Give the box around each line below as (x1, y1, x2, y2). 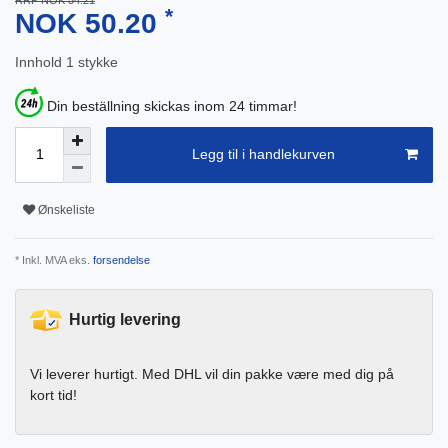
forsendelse (90, 253, 150, 266)
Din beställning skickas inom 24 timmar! (47, 97, 297, 114)
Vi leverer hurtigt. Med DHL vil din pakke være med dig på (30, 365, 394, 382)
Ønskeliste (38, 203, 95, 218)
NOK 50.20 (15, 8, 165, 40)
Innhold (15, 54, 66, 71)
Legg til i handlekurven (191, 146, 335, 163)
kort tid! (30, 386, 77, 403)
